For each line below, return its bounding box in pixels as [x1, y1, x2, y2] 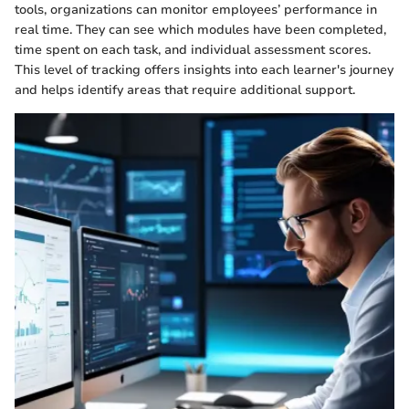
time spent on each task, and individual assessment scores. [15, 41, 371, 59]
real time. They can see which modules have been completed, [15, 21, 386, 39]
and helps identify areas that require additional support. [15, 81, 355, 100]
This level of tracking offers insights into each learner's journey [15, 61, 393, 79]
